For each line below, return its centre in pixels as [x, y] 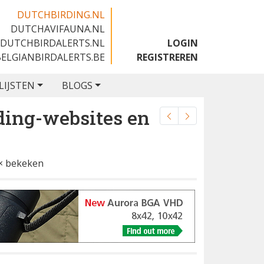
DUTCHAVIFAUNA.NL [58, 29]
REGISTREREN [167, 57]
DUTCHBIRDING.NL [61, 15]
